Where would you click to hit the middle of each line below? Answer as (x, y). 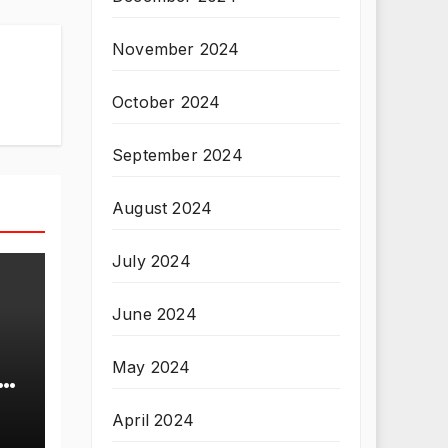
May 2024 (151, 367)
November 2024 (176, 49)
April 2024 (153, 420)
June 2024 (154, 314)
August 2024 (162, 208)
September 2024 (177, 155)
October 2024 (166, 102)
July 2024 (151, 261)
